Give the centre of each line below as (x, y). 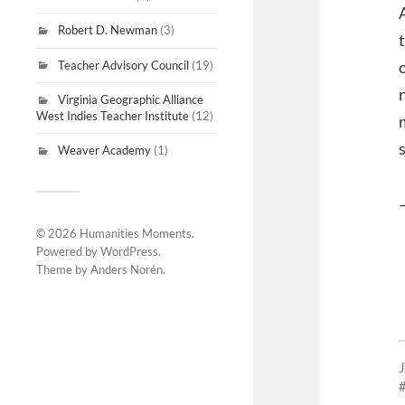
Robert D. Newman (108, 29)
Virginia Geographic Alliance (131, 100)
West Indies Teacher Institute (113, 116)
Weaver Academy (104, 151)
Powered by (68, 251)
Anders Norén (127, 269)
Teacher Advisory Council (123, 65)
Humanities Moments (136, 233)
